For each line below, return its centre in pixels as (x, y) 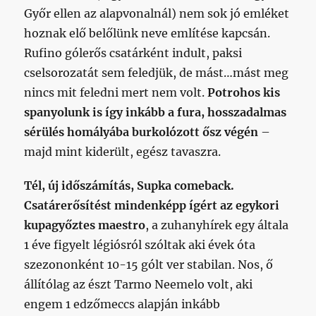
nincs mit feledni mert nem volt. (116, 92)
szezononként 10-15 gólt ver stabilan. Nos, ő (149, 265)
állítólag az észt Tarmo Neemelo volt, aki (139, 284)
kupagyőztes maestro (85, 225)
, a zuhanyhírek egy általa (217, 225)
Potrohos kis (244, 92)
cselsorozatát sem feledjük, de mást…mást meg (157, 73)
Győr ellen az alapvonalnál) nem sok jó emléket (157, 13)
